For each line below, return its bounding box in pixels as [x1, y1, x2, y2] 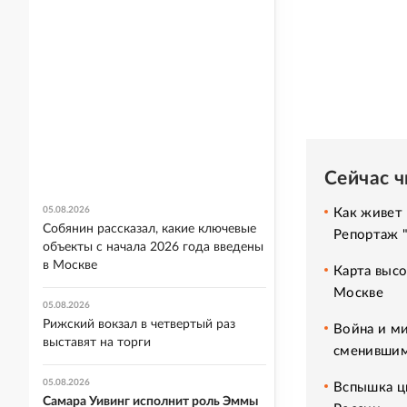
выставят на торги [43, 336, 151, 349]
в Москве [43, 259, 97, 272]
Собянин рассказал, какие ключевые [43, 223, 256, 235]
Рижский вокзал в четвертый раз [43, 318, 235, 331]
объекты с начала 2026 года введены [43, 241, 263, 253]
